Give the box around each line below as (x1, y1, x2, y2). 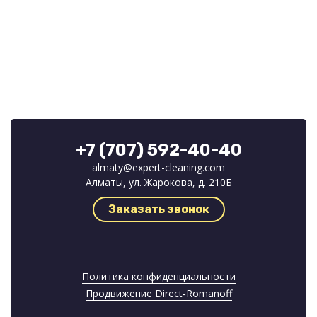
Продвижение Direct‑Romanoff (85, 287, 232, 301)
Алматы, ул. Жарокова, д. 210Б (85, 175, 232, 190)
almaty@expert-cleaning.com (92, 161, 225, 175)
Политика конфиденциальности (81, 270, 236, 284)
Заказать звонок (108, 202, 209, 217)
